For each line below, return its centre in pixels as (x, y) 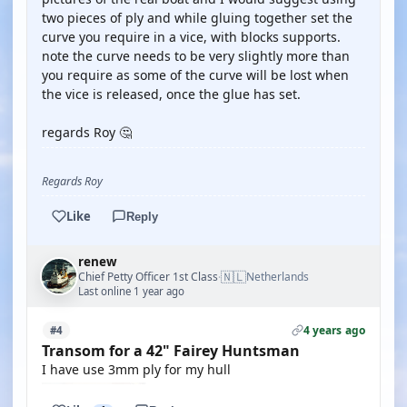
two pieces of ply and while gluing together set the (197, 18)
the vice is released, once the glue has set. (171, 94)
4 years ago (334, 330)
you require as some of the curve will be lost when (195, 75)
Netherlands (278, 277)
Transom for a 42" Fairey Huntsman (171, 351)
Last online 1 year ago (131, 291)
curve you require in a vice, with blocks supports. (191, 37)
